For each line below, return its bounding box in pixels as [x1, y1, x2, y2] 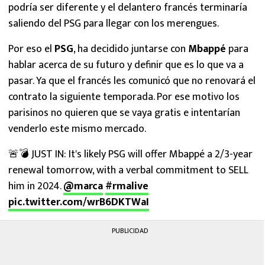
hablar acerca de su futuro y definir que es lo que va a [8, 56, 244, 74]
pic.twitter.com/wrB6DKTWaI [8, 193, 149, 211]
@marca [63, 177, 103, 195]
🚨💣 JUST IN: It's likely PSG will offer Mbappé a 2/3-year [8, 146, 253, 163]
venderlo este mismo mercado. [8, 120, 146, 138]
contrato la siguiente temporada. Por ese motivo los [8, 88, 240, 106]
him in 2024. [8, 177, 63, 195]
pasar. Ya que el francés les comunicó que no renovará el [8, 72, 256, 90]
